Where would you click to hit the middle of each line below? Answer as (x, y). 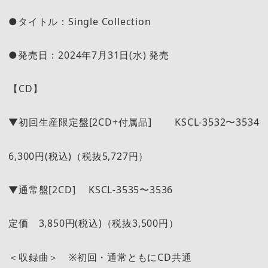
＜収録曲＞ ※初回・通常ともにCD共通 (105, 257)
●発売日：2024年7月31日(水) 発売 (89, 55)
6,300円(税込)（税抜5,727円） (79, 156)
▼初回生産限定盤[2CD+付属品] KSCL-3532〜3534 (134, 122)
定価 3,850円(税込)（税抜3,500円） (94, 223)
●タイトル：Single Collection (80, 21)
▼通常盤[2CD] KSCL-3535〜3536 (91, 190)
